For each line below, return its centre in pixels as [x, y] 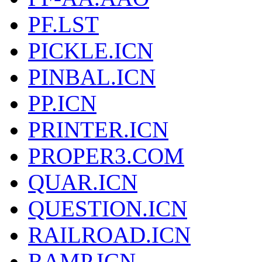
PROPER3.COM [106, 156]
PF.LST [63, 25]
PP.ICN [62, 104]
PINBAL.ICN [92, 77]
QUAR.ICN [83, 182]
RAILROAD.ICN [109, 235]
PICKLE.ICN [91, 51]
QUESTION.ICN [108, 209]
